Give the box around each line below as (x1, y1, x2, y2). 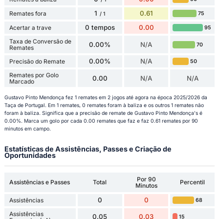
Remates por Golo (9, 71, 59, 79)
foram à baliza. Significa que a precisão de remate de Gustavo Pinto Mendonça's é (4, 110, 202, 117)
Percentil (180, 178, 205, 186)
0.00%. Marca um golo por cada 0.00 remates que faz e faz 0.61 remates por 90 (4, 118, 198, 125)
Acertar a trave (9, 24, 51, 32)
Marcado (9, 78, 34, 86)
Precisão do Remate (9, 58, 65, 66)
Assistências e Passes (9, 178, 70, 186)
